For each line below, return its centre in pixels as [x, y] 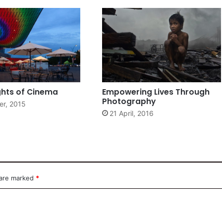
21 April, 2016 [131, 113]
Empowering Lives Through [156, 92]
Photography [129, 101]
